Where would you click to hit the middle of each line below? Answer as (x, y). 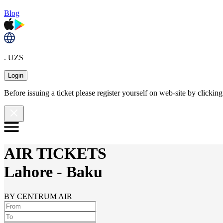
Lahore (28, 172)
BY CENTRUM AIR (38, 196)
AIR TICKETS (55, 154)
